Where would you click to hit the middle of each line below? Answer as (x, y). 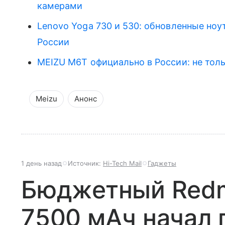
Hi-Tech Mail (122, 163)
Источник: (85, 163)
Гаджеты (162, 163)
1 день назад (41, 163)
